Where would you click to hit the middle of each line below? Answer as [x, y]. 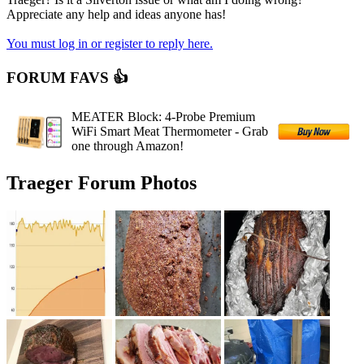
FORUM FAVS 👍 [67, 77]
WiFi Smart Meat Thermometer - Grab [170, 132]
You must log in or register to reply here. [110, 43]
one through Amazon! [128, 146]
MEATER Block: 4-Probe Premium [163, 117]
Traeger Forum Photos [102, 183]
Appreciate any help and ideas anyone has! [116, 14]
